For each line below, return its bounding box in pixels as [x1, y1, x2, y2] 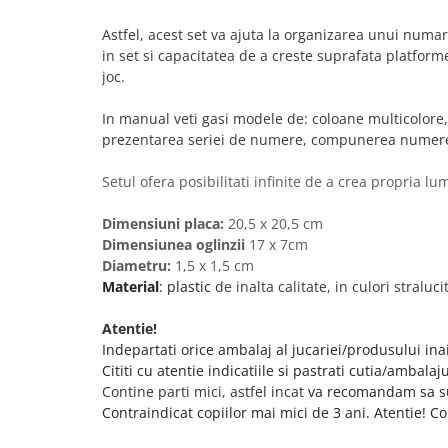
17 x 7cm [249, 235, 308, 254]
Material [102, 277, 159, 296]
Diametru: [102, 256, 175, 275]
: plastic [159, 277, 215, 296]
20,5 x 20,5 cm [228, 214, 323, 233]
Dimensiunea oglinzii [102, 235, 249, 254]
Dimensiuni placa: [102, 214, 228, 233]
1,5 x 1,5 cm [175, 256, 254, 275]
